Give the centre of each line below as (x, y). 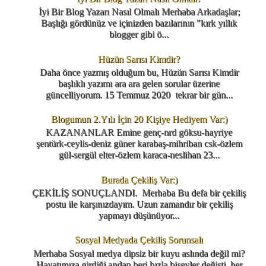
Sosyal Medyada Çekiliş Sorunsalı (139, 240)
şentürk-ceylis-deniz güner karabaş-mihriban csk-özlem (139, 144)
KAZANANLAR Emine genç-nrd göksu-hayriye (139, 132)
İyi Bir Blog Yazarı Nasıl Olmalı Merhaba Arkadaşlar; (139, 12)
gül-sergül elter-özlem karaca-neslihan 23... (139, 155)
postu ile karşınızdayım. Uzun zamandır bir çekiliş (139, 204)
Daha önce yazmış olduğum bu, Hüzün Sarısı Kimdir (139, 72)
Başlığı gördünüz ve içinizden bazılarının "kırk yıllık (139, 23)
